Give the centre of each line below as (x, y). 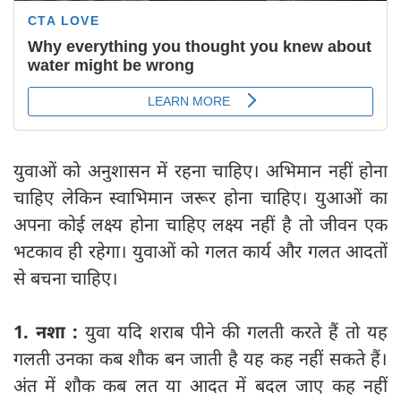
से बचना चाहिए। (66, 278)
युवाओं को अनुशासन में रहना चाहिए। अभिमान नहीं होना (200, 171)
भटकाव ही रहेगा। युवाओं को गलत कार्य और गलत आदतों (200, 252)
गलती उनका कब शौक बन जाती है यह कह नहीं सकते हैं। (200, 359)
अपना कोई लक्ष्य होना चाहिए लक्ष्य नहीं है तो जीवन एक (200, 225)
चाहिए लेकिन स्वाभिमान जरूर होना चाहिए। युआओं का (200, 198)
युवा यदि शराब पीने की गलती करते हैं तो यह (236, 332)
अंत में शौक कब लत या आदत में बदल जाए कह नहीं (200, 386)
